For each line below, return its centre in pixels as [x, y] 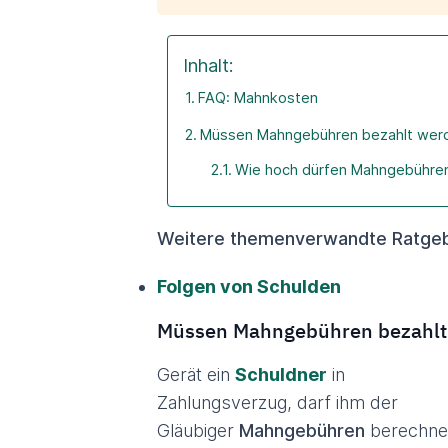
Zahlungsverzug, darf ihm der [277, 402]
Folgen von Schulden [249, 286]
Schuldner [281, 374]
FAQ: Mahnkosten [257, 98]
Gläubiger [198, 430]
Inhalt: [208, 66]
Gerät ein [196, 374]
